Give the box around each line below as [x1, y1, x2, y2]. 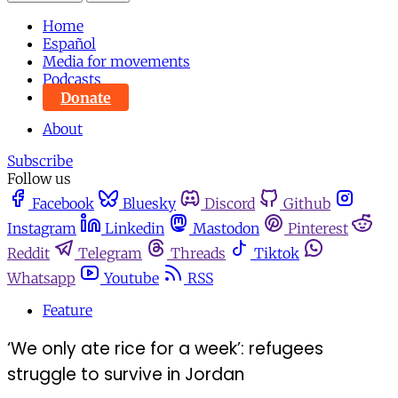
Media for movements [43, 52, 190, 71]
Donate [60, 88, 111, 107]
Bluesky [123, 195, 176, 213]
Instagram [7, 219, 76, 238]
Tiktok [254, 244, 299, 263]
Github [283, 195, 330, 213]
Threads [171, 244, 226, 263]
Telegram [78, 244, 142, 263]
